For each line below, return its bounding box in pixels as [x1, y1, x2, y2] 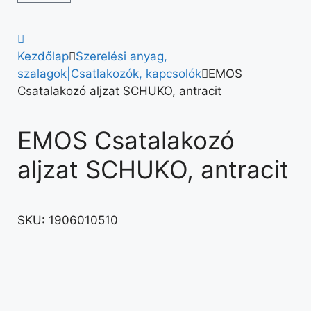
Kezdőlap [17, 49, 69, 63]
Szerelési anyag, [76, 49, 167, 63]
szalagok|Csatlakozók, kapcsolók [17, 67, 201, 81]
